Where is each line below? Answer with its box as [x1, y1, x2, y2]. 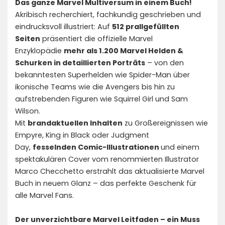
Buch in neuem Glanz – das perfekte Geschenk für [15, 178, 196, 188]
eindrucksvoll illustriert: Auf [15, 22, 112, 32]
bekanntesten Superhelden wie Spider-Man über [15, 70, 190, 80]
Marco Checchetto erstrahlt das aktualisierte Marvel [15, 166, 204, 176]
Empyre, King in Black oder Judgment [15, 130, 149, 140]
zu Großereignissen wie [123, 118, 208, 128]
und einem [161, 142, 199, 152]
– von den [145, 58, 184, 68]
